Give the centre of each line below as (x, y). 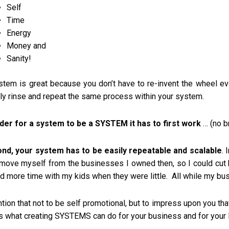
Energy (19, 33)
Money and (27, 46)
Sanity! (19, 59)
